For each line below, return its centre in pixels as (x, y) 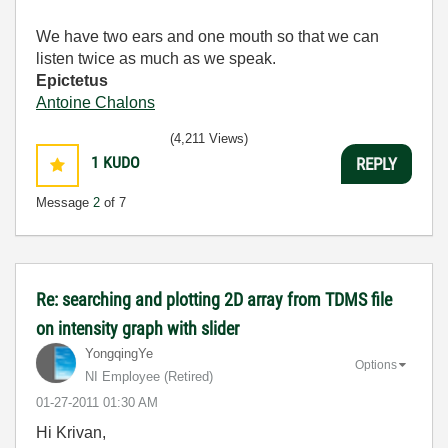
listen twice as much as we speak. (156, 59)
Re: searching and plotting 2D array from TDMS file (214, 300)
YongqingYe (119, 354)
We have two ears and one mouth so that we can (207, 37)
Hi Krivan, (71, 433)
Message (64, 203)
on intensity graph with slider (137, 329)
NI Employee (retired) (149, 377)
